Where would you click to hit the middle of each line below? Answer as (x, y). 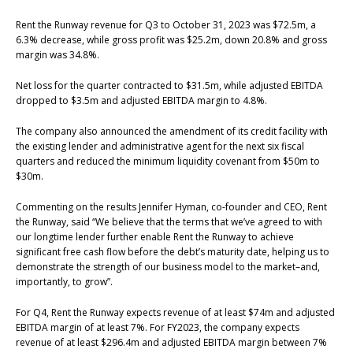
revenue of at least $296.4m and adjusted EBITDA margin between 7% (171, 342)
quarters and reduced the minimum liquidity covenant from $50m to (168, 161)
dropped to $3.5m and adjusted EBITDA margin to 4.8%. (141, 100)
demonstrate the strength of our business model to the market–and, (168, 266)
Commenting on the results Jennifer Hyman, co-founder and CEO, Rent (171, 206)
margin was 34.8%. (58, 54)
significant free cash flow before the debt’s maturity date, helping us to (173, 251)
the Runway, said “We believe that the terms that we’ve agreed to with (169, 221)
